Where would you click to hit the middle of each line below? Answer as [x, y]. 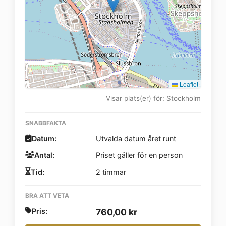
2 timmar [111, 172]
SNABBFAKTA [46, 123]
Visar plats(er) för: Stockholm [153, 98]
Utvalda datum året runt [136, 138]
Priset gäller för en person [139, 155]
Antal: [44, 155]
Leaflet [188, 84]
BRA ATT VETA [47, 195]
